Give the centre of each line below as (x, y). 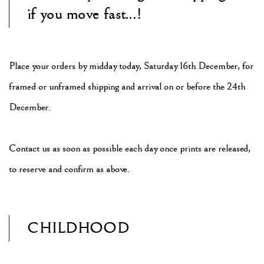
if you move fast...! (84, 14)
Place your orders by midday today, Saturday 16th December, (126, 66)
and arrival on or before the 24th (183, 87)
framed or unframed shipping (65, 87)
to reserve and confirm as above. (69, 169)
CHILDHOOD (78, 228)
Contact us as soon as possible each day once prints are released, (130, 148)
